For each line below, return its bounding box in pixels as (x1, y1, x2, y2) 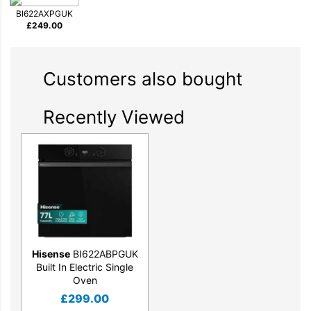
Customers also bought (43, 67, 242, 90)
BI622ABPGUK (69, 248, 138, 260)
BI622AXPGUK (15, 8, 73, 19)
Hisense (31, 248, 70, 260)
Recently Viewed (43, 106, 185, 128)
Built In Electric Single (36, 261, 133, 274)
